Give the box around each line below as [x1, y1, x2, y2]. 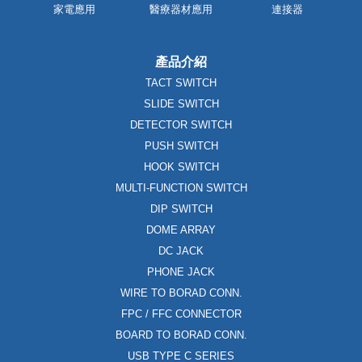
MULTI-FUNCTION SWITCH [115, 181, 247, 194]
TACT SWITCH [145, 76, 217, 89]
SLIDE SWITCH [143, 97, 219, 110]
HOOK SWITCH [143, 160, 219, 173]
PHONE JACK [147, 265, 215, 278]
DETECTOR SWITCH [130, 118, 232, 131]
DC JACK [158, 244, 204, 257]
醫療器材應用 [149, 2, 213, 15]
